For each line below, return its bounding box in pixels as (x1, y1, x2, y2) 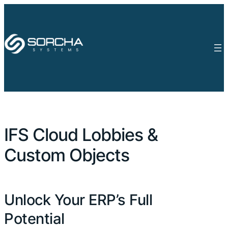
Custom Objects (4, 145, 129, 166)
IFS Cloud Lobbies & (4, 124, 158, 146)
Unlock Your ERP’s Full (4, 191, 152, 209)
